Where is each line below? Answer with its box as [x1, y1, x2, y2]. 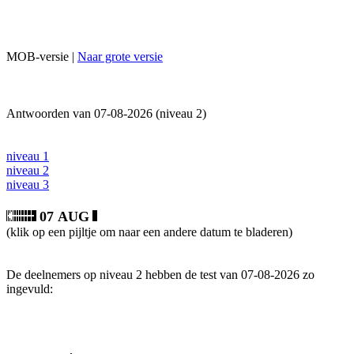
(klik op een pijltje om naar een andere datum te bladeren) [6, 225, 292, 239]
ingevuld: [6, 282, 53, 296]
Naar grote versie [77, 50, 163, 63]
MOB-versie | [6, 50, 77, 63]
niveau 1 [6, 149, 49, 163]
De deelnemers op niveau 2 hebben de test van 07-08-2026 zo [6, 268, 314, 281]
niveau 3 [6, 178, 49, 191]
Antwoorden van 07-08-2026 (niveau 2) [6, 107, 206, 120]
